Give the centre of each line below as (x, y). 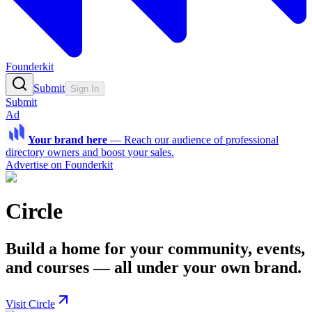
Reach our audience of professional (201, 140)
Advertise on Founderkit (59, 165)
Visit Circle (30, 304)
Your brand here (68, 140)
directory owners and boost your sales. (90, 152)
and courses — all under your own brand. (154, 267)
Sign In (85, 89)
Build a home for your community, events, (155, 248)
